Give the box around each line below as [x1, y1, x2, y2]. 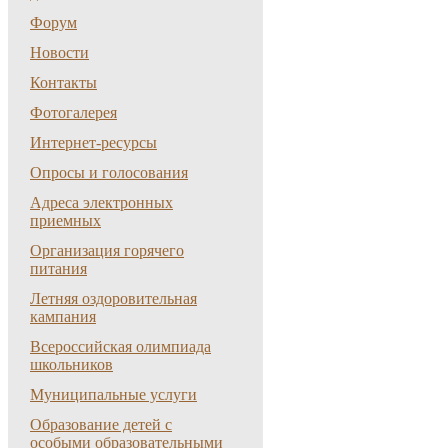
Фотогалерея [30, 104, 117, 121]
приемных [30, 212, 101, 229]
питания [30, 260, 87, 277]
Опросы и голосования [30, 164, 188, 181]
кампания [30, 308, 96, 325]
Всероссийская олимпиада [30, 338, 211, 355]
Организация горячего [30, 242, 184, 259]
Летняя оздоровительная [30, 290, 197, 307]
